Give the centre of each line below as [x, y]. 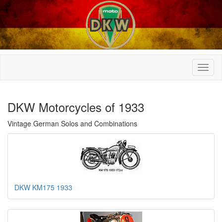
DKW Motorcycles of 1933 [76, 107]
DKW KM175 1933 [43, 187]
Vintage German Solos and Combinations [72, 123]
